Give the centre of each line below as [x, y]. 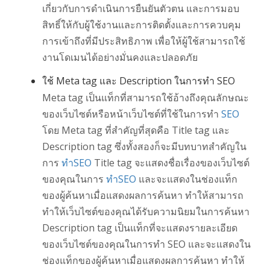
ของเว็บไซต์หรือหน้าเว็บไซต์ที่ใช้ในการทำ [132, 114]
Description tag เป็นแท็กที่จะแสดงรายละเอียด [140, 228]
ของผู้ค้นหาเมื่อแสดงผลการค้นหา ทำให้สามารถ [143, 196]
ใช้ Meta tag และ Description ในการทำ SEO [139, 81]
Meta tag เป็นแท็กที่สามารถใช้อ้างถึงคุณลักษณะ [146, 98]
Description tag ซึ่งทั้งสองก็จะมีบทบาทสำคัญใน [144, 147]
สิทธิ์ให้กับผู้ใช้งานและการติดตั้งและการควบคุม [142, 25]
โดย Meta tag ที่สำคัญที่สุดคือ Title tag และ [136, 130]
